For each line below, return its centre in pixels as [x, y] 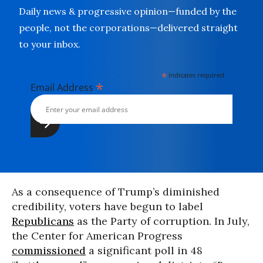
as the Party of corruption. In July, [162, 221]
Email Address [63, 87]
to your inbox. [50, 44]
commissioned [49, 250]
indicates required [196, 75]
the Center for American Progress [97, 236]
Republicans [43, 221]
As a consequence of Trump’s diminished [116, 192]
